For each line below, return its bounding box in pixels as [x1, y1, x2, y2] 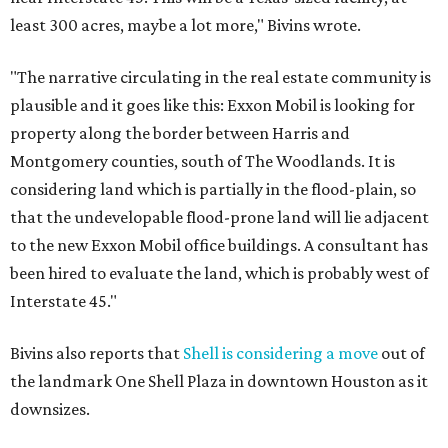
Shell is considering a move [180, 343, 381, 363]
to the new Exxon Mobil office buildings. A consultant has [10, 235, 428, 255]
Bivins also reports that [10, 343, 180, 363]
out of [381, 343, 425, 363]
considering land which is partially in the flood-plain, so [10, 179, 416, 199]
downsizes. [10, 399, 90, 419]
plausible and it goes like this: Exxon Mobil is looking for [10, 95, 415, 115]
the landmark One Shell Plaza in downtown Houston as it [10, 371, 428, 391]
